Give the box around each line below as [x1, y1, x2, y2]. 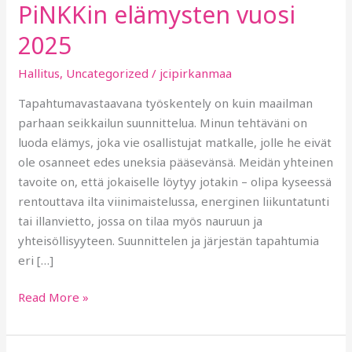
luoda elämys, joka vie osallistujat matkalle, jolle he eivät [18, 134, 332, 150]
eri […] [18, 251, 54, 268]
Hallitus [18, 64, 60, 81]
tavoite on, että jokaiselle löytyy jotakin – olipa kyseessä [18, 173, 332, 189]
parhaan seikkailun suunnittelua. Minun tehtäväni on [18, 114, 308, 130]
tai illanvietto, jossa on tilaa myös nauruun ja [18, 212, 263, 229]
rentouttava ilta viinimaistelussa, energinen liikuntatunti [18, 192, 330, 209]
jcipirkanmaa [159, 64, 233, 81]
